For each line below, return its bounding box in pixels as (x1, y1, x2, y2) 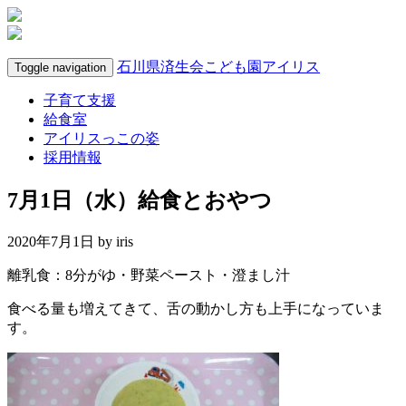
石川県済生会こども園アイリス (117, 59, 320, 74)
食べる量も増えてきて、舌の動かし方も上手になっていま (7, 300, 384, 316)
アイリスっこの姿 (43, 130, 159, 146)
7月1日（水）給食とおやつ (7, 188, 272, 212)
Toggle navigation (14, 61, 106, 74)
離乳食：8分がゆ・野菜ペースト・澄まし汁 (7, 266, 290, 283)
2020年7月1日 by (7, 233, 116, 249)
